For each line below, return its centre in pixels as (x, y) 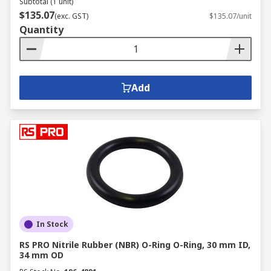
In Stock (52, 224)
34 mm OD (41, 255)
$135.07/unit (230, 16)
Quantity (41, 30)
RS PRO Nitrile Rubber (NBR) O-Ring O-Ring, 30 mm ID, (135, 245)
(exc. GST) (71, 16)
